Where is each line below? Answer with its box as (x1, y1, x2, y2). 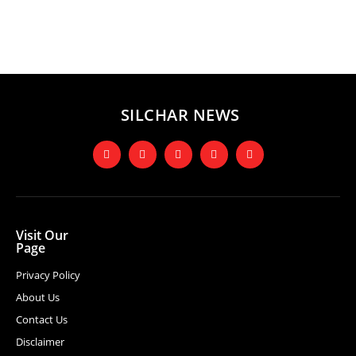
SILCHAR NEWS (120, 104, 240, 126)
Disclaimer (16, 335, 64, 350)
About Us (16, 290, 60, 305)
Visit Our (16, 226, 68, 245)
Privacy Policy (16, 268, 80, 283)
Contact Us (16, 312, 68, 327)
